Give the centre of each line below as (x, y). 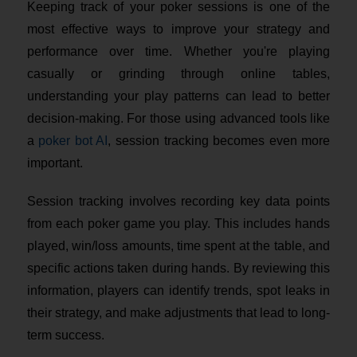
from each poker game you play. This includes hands (178, 223)
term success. (65, 335)
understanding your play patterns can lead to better (178, 96)
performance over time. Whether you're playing (178, 51)
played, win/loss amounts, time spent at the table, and (178, 245)
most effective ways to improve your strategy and (178, 29)
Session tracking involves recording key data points (178, 201)
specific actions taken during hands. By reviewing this (178, 268)
